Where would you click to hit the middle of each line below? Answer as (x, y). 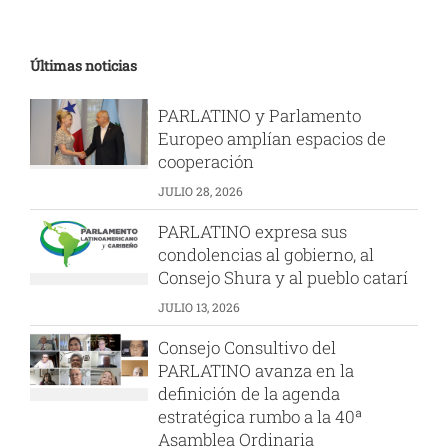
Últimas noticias (83, 65)
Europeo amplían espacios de (272, 138)
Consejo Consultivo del (247, 347)
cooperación (206, 161)
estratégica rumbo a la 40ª (260, 416)
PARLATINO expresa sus (253, 231)
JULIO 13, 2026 (199, 307)
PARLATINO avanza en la (256, 370)
